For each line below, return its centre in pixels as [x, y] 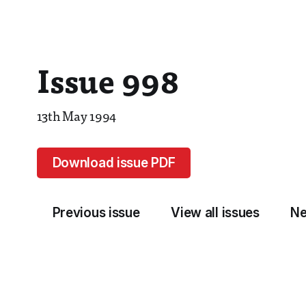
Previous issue [96, 212]
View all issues [215, 212]
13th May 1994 [76, 118]
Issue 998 [108, 85]
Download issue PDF [114, 163]
